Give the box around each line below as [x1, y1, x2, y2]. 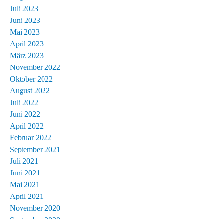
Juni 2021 [10, 168, 40, 177]
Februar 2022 [10, 133, 51, 142]
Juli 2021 [10, 156, 38, 165]
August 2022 [10, 86, 50, 95]
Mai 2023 [10, 27, 40, 36]
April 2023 [10, 39, 44, 48]
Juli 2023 [10, 4, 38, 13]
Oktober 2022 [10, 74, 53, 83]
